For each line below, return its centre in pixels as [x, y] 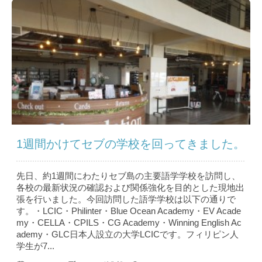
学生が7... [35, 246]
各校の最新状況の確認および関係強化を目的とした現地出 [130, 188]
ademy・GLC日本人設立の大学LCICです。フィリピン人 [127, 235]
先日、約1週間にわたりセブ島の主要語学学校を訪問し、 [128, 176]
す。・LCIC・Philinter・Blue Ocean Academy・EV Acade [129, 211]
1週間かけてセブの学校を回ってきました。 [131, 144]
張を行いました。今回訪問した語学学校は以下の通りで [126, 199]
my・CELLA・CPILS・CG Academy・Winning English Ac [129, 223]
